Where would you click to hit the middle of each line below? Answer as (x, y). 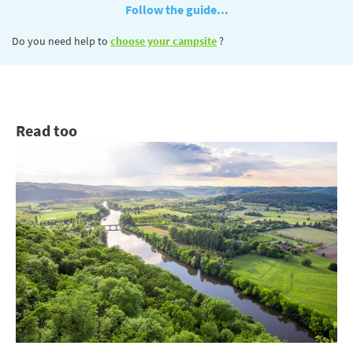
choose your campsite (163, 41)
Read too (46, 131)
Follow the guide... (176, 10)
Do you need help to (61, 41)
